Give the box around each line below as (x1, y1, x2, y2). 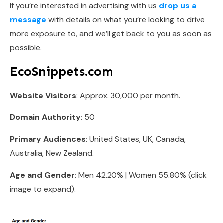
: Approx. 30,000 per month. (76, 90, 180, 101)
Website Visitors (10, 90, 76, 101)
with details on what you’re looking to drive (46, 14, 205, 25)
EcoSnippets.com (10, 63, 113, 79)
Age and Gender (10, 169, 75, 180)
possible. (10, 42, 42, 53)
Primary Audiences (10, 133, 86, 144)
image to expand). (10, 183, 76, 194)
